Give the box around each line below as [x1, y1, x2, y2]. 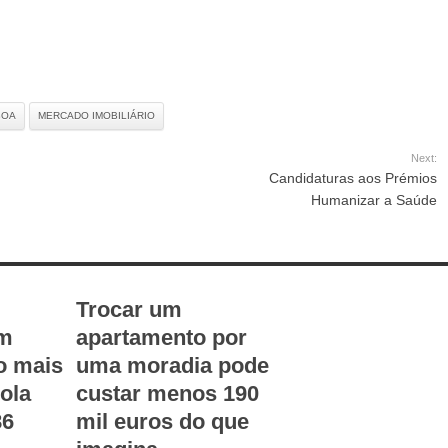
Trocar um [76, 297, 182, 323]
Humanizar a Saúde [311, 192, 437, 208]
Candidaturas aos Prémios [269, 170, 437, 186]
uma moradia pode [76, 353, 269, 379]
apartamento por [76, 325, 247, 351]
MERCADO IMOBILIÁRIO [38, 110, 155, 121]
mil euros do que [76, 409, 249, 435]
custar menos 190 [76, 381, 259, 407]
